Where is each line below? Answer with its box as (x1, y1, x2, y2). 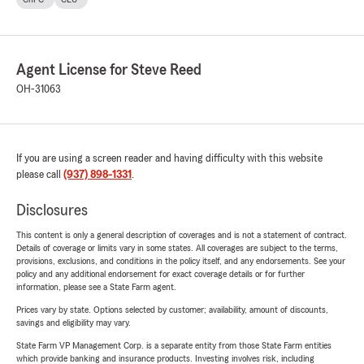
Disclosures (16, 202, 88, 219)
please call (16, 169, 63, 181)
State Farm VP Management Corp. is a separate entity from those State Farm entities (16, 340, 331, 351)
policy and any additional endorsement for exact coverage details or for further (16, 269, 305, 279)
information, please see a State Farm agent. (16, 282, 176, 292)
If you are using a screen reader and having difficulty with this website (16, 153, 323, 165)
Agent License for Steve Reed (16, 62, 201, 79)
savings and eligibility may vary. (16, 318, 131, 328)
